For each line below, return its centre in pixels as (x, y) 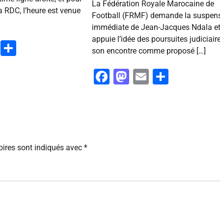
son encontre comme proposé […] (149, 51)
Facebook (143, 77)
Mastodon (164, 77)
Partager (46, 48)
